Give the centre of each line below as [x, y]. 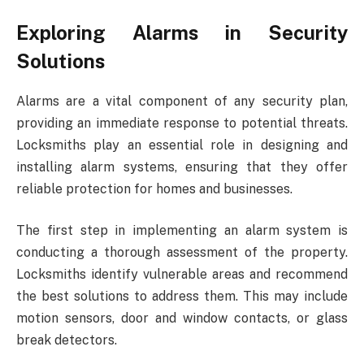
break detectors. [67, 340]
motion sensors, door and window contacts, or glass [182, 318]
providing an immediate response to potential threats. [182, 123]
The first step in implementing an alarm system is [182, 231]
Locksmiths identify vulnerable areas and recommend [182, 275]
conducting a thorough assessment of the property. [182, 253]
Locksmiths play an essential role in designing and [182, 145]
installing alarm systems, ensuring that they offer [182, 167]
